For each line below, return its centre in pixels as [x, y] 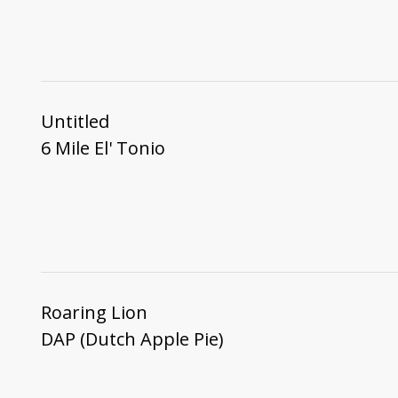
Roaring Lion [94, 313]
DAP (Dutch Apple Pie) [132, 339]
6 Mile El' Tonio [103, 148]
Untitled [75, 122]
